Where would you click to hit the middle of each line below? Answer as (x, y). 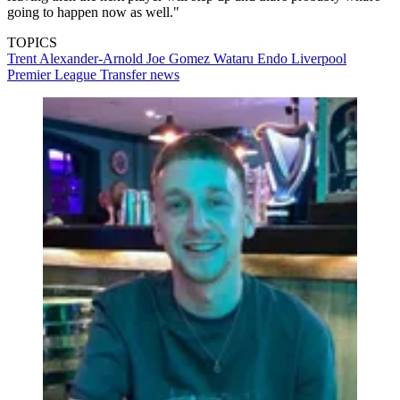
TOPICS (32, 42)
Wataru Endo (252, 58)
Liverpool (319, 58)
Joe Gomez (180, 58)
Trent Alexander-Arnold (77, 58)
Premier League (54, 74)
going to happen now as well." (93, 12)
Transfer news (140, 74)
